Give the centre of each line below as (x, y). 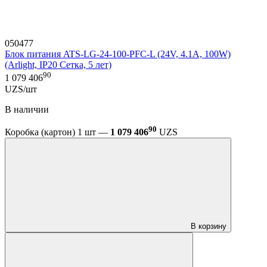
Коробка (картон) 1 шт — (58, 132)
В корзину (209, 226)
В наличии (27, 109)
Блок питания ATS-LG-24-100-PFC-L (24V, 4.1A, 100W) (118, 54)
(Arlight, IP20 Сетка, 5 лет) (58, 65)
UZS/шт (21, 89)
